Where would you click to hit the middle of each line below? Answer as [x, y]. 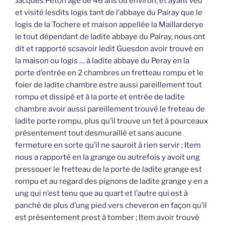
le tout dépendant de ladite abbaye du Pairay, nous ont [110, 37]
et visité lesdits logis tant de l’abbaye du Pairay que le [109, 13]
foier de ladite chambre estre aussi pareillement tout [108, 85]
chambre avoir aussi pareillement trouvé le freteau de [110, 109]
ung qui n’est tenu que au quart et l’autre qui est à [101, 194]
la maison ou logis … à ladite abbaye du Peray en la [102, 61]
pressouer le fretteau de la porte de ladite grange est [108, 170]
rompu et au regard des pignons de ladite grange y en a [111, 182]
